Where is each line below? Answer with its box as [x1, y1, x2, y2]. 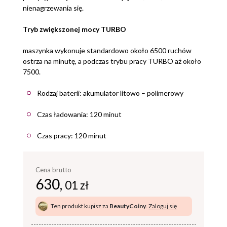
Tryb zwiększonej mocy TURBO [23, 24, 126, 33]
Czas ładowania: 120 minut [37, 109, 122, 119]
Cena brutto [35, 165, 71, 174]
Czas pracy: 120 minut [37, 131, 106, 140]
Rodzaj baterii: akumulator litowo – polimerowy [37, 88, 183, 97]
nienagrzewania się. [23, 3, 84, 12]
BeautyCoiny [109, 202, 146, 210]
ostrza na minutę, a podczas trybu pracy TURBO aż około [23, 56, 201, 65]
